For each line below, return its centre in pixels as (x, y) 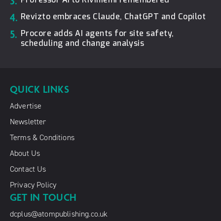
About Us (25, 153)
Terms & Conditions (42, 137)
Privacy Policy (33, 184)
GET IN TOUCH (43, 197)
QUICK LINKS (40, 89)
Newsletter (28, 121)
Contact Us (28, 169)
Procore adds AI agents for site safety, (97, 33)
